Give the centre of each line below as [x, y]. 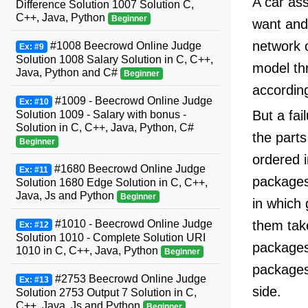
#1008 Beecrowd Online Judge [124, 46]
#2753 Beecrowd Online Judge [129, 279]
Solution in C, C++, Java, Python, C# [105, 128]
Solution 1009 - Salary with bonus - [101, 114]
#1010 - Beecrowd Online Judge [132, 224]
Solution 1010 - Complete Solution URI [111, 238]
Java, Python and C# [68, 73]
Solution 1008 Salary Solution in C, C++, [114, 59]
